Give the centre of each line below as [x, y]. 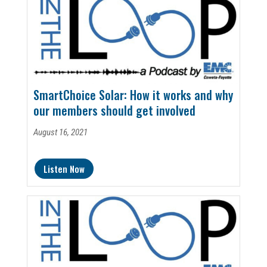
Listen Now [64, 168]
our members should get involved [114, 111]
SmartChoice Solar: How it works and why [133, 95]
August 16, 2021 [60, 133]
